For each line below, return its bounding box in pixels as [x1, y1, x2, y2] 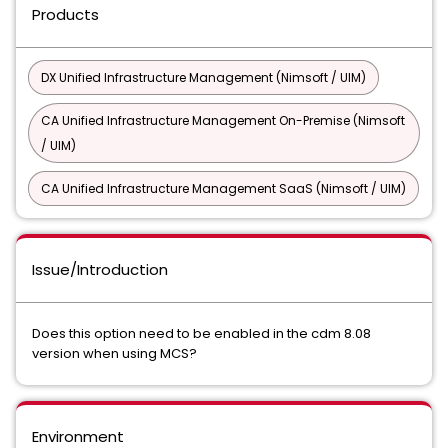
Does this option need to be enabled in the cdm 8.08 [32, 324, 371, 343]
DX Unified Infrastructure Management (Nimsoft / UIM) [41, 69, 366, 86]
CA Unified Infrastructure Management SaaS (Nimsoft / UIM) [41, 180, 406, 197]
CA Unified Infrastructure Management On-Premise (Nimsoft [41, 112, 405, 129]
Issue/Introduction [32, 259, 168, 280]
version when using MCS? [32, 344, 197, 363]
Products [32, 4, 99, 25]
